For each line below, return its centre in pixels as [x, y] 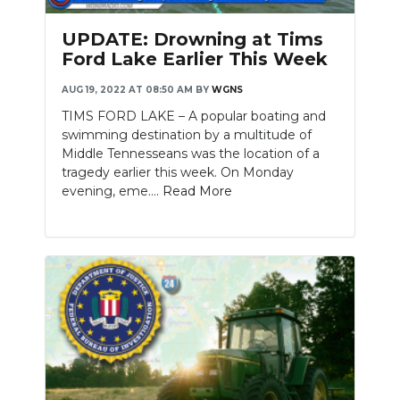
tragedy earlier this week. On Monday [178, 173]
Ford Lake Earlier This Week [195, 59]
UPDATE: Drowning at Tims [192, 40]
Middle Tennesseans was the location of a [191, 154]
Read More [197, 192]
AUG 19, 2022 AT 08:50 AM [127, 90]
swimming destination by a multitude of [187, 135]
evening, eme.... [112, 192]
